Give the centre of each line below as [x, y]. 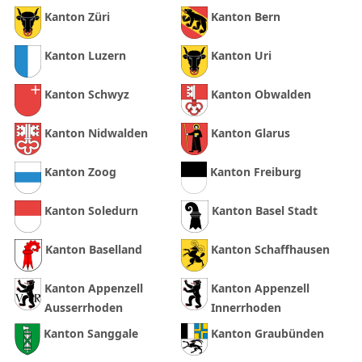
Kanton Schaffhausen [270, 250]
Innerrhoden [246, 308]
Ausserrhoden [84, 308]
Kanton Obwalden [261, 95]
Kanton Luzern [85, 56]
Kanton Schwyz [87, 95]
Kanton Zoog [80, 172]
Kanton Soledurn [91, 211]
